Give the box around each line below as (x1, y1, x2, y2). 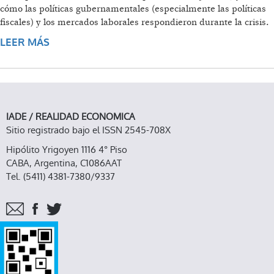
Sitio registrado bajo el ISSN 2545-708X (6, 123, 171, 136)
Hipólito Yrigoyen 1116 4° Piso (6, 143, 127, 156)
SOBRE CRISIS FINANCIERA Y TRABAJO (50, 35, 239, 50)
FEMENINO (50, 50, 104, 64)
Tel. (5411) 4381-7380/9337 (6, 169, 115, 183)
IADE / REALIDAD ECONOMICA (6, 109, 135, 123)
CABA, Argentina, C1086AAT (6, 156, 122, 169)
